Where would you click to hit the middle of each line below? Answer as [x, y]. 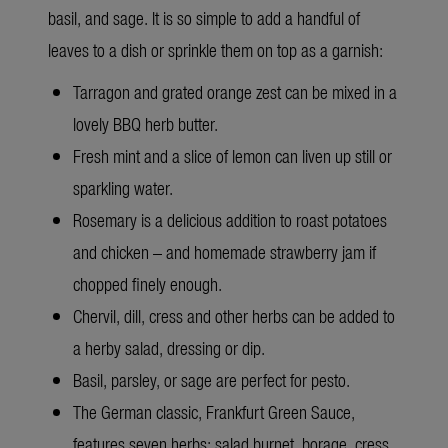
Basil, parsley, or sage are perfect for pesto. [211, 379]
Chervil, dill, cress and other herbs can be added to [234, 315]
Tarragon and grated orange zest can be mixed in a [235, 91]
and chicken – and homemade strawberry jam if [224, 251]
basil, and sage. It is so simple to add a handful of [204, 17]
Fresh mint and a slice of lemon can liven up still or [232, 155]
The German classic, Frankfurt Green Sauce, [214, 411]
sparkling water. [123, 187]
